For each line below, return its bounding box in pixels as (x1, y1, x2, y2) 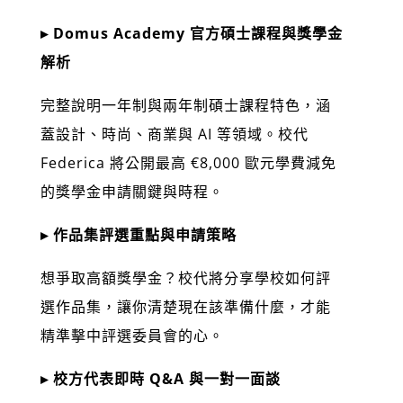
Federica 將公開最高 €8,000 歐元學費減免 (40, 153, 336, 173)
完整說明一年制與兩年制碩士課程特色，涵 (40, 95, 331, 115)
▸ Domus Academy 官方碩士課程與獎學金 (40, 23, 343, 43)
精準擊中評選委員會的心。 (40, 326, 224, 345)
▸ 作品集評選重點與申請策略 (40, 225, 237, 245)
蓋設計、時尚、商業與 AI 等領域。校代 (40, 124, 309, 144)
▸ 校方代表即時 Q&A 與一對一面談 (40, 369, 281, 389)
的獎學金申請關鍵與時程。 (40, 182, 224, 201)
